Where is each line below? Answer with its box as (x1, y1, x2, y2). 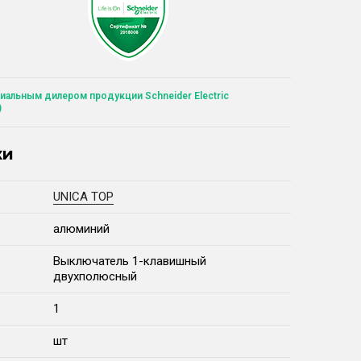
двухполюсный (53, 269, 137, 284)
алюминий (53, 222, 110, 237)
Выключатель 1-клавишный (53, 254, 206, 269)
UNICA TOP (53, 189, 114, 205)
